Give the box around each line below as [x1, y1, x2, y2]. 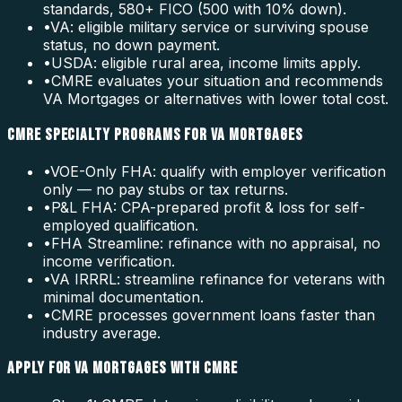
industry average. [43, 323, 161, 342]
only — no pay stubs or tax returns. [43, 179, 288, 198]
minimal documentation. [43, 287, 204, 306]
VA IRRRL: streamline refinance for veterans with [50, 269, 385, 288]
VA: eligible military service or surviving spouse [50, 18, 369, 37]
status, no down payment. [43, 36, 220, 55]
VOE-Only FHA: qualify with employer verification [50, 162, 386, 180]
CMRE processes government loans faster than [51, 305, 375, 324]
